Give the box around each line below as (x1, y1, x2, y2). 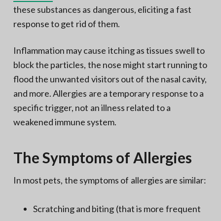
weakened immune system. (13, 116, 117, 127)
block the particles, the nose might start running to (13, 59, 208, 70)
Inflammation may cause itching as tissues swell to (13, 44, 205, 56)
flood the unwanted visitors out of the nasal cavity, (13, 73, 207, 84)
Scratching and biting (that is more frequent (33, 203, 201, 214)
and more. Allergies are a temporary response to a (13, 87, 204, 99)
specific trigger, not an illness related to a (13, 102, 171, 113)
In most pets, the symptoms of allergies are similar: (13, 174, 207, 185)
